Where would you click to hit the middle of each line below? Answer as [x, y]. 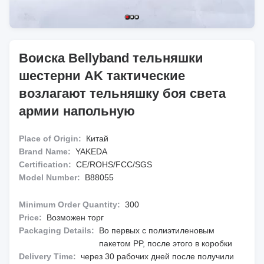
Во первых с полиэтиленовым [157, 230]
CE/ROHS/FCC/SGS [114, 164]
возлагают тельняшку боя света [122, 93]
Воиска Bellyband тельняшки [111, 58]
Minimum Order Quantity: [70, 204]
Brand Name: [45, 151]
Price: [30, 217]
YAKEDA [91, 151]
